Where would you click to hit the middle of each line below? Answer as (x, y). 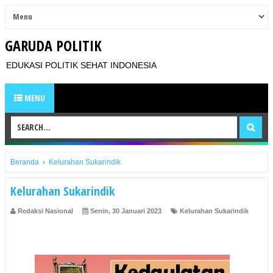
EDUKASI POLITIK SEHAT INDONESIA (81, 65)
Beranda (25, 162)
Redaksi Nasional (45, 211)
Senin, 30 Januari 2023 (126, 211)
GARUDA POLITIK (53, 45)
